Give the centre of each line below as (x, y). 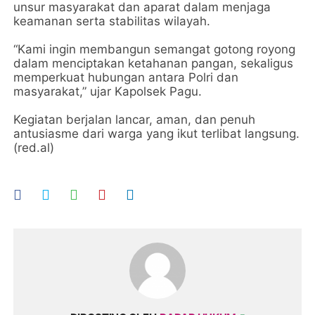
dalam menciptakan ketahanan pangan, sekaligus (154, 63)
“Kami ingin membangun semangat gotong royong (155, 49)
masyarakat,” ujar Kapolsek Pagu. (108, 91)
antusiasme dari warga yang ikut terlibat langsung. (157, 133)
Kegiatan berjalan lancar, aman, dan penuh (135, 119)
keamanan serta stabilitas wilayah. (114, 21)
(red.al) (34, 147)
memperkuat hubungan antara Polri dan (126, 77)
